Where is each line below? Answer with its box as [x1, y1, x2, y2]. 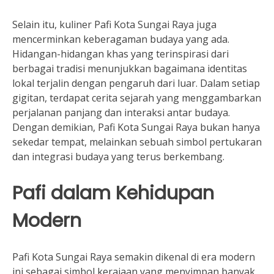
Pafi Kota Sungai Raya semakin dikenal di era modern [12, 250, 255, 264]
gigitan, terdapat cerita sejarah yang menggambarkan [12, 91, 261, 105]
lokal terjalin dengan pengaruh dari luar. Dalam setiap [12, 76, 260, 90]
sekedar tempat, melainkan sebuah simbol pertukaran [12, 135, 262, 149]
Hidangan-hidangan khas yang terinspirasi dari [12, 47, 229, 61]
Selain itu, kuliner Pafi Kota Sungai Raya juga [12, 18, 217, 31]
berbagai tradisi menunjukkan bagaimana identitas [12, 62, 247, 75]
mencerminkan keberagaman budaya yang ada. [12, 32, 229, 46]
